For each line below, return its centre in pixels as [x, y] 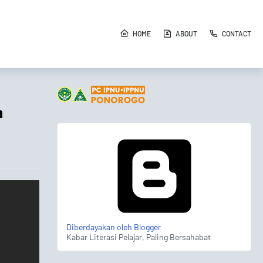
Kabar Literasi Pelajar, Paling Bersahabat [138, 237]
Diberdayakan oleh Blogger [113, 227]
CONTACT [237, 33]
